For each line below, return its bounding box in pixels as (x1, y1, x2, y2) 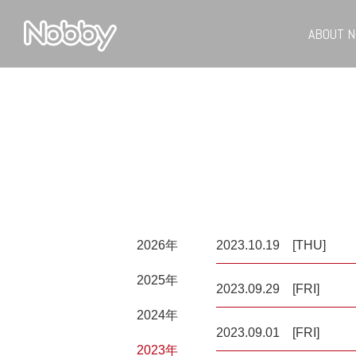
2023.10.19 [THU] (216, 238, 326, 252)
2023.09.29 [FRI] (216, 282, 319, 296)
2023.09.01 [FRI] (216, 326, 319, 339)
